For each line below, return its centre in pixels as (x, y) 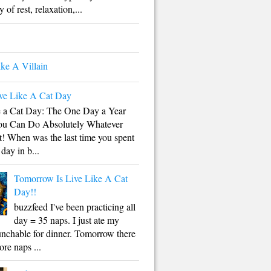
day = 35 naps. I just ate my (67, 220)
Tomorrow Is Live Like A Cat (71, 178)
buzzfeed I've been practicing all (75, 206)
